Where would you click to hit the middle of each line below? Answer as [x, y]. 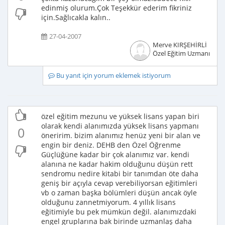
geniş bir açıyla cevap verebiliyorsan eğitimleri [119, 183]
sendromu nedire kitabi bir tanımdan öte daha [120, 174]
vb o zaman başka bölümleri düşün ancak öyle [119, 193]
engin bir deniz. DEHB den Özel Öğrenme [111, 145]
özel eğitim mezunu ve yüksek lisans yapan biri [120, 116]
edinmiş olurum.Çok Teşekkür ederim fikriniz [117, 8]
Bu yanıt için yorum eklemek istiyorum [113, 76]
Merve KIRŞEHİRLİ [180, 45]
